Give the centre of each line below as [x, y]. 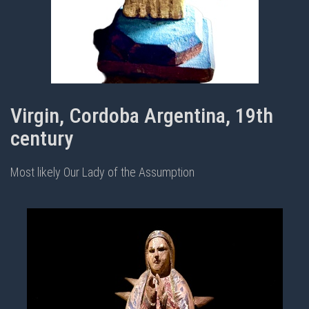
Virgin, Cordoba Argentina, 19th [142, 116]
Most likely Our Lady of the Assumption [102, 172]
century [42, 139]
